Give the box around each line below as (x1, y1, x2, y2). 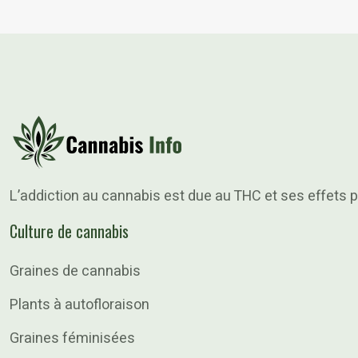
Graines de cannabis (10, 261, 141, 282)
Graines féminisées (10, 328, 135, 349)
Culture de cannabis (10, 219, 129, 243)
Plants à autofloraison (10, 294, 149, 316)
